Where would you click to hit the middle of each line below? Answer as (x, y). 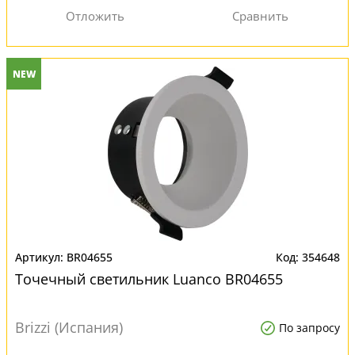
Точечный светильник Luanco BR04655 (149, 279)
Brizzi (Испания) (69, 327)
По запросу (309, 328)
